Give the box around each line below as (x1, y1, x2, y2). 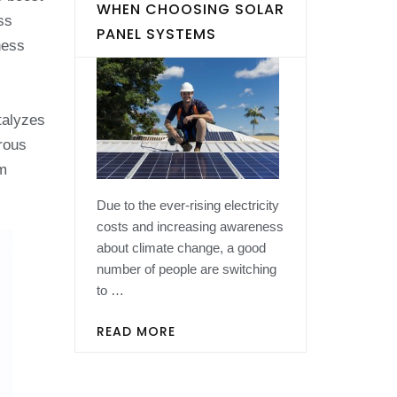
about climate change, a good (96, 239, 266, 255)
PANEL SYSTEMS (96, 23, 216, 44)
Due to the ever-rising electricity (96, 197, 279, 213)
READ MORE (96, 323, 175, 341)
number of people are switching (96, 261, 276, 276)
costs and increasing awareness (96, 218, 284, 234)
